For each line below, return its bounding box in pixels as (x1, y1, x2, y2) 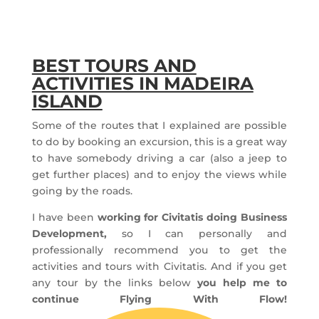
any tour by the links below (31, 276, 192, 289)
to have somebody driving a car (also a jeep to (31, 152, 288, 164)
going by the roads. (31, 184, 132, 197)
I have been (31, 211, 98, 224)
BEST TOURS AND (31, 55, 197, 76)
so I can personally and (106, 227, 288, 240)
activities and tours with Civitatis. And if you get (31, 260, 288, 273)
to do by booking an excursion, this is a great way (31, 135, 288, 148)
